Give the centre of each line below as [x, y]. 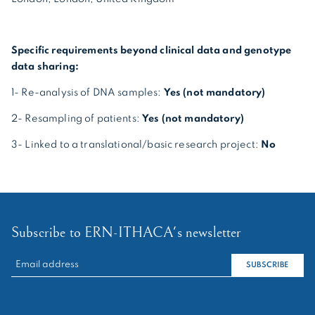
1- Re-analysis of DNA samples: [88, 92]
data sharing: [45, 66]
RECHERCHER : [48, 261]
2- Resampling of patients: [77, 118]
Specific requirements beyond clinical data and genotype [152, 50]
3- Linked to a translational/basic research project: [136, 144]
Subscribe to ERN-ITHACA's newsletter [127, 232]
